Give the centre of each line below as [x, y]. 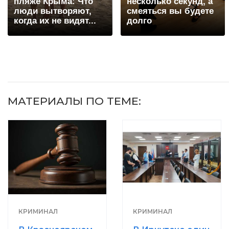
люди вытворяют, [53, 11]
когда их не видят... [55, 21]
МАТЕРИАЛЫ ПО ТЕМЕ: [74, 101]
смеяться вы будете [170, 11]
